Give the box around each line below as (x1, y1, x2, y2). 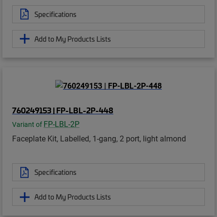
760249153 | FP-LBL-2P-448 (12, 105, 113, 116)
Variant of (12, 120, 44, 129)
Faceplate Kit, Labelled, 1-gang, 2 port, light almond (12, 133, 186, 144)
